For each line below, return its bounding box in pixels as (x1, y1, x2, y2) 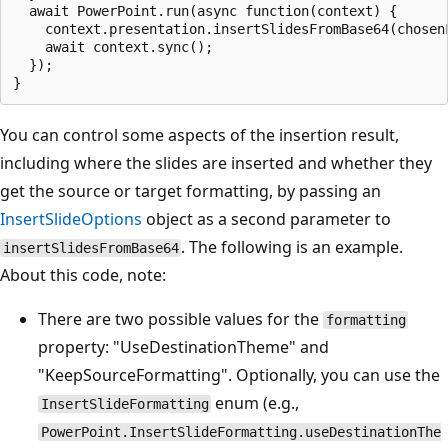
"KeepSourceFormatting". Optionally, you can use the (38, 364, 440, 387)
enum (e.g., (211, 392, 300, 415)
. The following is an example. (181, 236, 404, 259)
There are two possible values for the (38, 308, 323, 331)
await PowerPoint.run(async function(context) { (13, 3, 397, 20)
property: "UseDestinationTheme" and (38, 336, 329, 359)
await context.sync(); (13, 39, 213, 56)
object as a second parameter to (142, 208, 391, 231)
